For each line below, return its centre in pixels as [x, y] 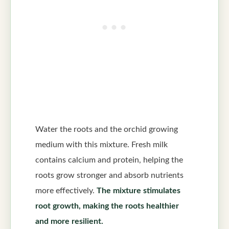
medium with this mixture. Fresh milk [101, 144]
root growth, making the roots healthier [107, 206]
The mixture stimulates [139, 190]
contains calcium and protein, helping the [109, 160]
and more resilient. [69, 221]
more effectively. [66, 190]
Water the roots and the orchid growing [107, 129]
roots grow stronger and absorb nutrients [109, 175]
